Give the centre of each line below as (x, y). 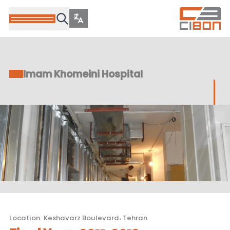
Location (25, 217)
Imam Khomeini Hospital (83, 73)
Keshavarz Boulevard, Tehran (95, 217)
